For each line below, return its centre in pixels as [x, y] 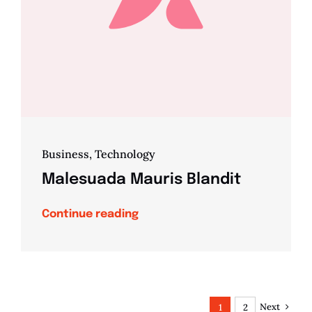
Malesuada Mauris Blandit [141, 180]
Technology [125, 154]
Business [65, 154]
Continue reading [90, 214]
